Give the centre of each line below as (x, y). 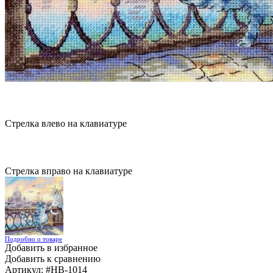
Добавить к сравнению (53, 259)
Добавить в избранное (51, 248)
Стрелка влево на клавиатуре (66, 123)
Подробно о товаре (34, 239)
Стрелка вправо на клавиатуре (69, 171)
